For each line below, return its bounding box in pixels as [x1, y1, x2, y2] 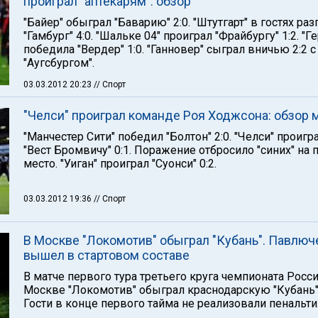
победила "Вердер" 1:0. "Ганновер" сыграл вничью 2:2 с [23, 43, 316, 56]
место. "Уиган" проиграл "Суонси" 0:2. [23, 157, 216, 170]
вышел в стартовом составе [23, 248, 190, 263]
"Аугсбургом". [23, 56, 94, 70]
